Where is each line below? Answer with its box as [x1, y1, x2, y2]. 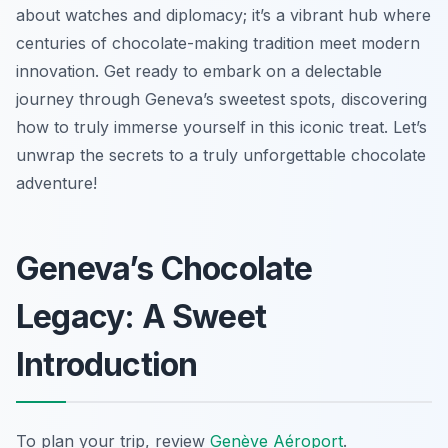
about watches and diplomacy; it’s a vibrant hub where [16, 4, 431, 25]
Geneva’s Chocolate [16, 248, 313, 288]
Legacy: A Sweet [16, 296, 266, 336]
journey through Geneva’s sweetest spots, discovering [16, 88, 427, 109]
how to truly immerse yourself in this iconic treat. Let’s [16, 116, 427, 137]
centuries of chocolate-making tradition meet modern [16, 32, 420, 53]
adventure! [16, 172, 97, 193]
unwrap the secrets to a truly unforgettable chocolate [16, 144, 426, 165]
